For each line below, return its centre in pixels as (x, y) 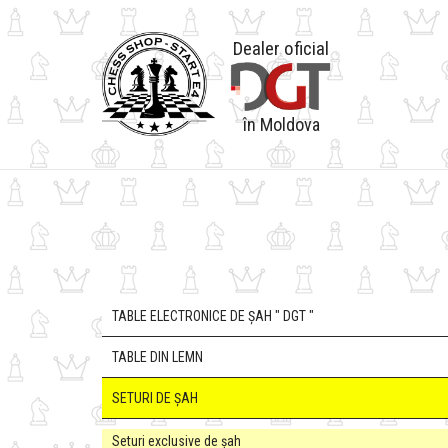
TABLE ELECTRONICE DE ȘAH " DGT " (213, 316)
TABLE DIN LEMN (157, 357)
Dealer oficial (281, 48)
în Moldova (281, 125)
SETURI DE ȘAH (155, 398)
